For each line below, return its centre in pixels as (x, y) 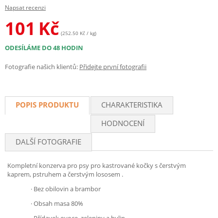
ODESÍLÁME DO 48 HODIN (44, 48)
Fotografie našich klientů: (41, 67)
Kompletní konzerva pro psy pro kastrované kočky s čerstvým (97, 165)
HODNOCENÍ (123, 123)
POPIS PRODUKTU (47, 105)
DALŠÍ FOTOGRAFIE (48, 142)
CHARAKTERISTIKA (132, 105)
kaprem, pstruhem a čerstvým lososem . (65, 174)
